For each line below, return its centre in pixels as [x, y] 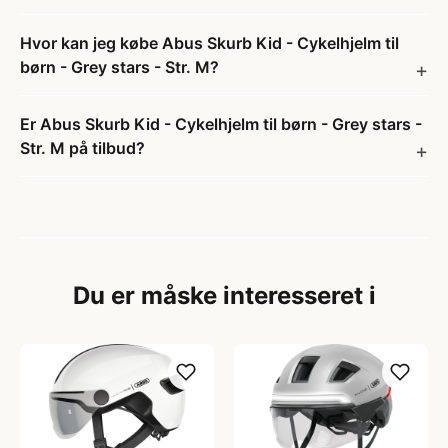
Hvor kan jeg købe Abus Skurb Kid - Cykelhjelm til [209, 43]
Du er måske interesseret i [224, 295]
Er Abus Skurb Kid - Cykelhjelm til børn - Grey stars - [221, 124]
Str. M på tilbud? [82, 148]
